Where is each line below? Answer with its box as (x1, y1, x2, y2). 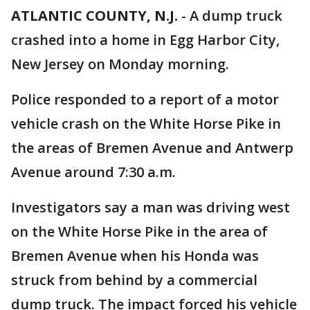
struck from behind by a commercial (11, 271, 257, 289)
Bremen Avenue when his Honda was (11, 246, 259, 265)
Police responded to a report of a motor (11, 90, 279, 109)
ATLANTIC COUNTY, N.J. (11, 6, 178, 25)
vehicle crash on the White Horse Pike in (11, 114, 281, 133)
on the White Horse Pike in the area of (11, 222, 268, 241)
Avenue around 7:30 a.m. (11, 163, 176, 181)
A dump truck (190, 6, 282, 25)
